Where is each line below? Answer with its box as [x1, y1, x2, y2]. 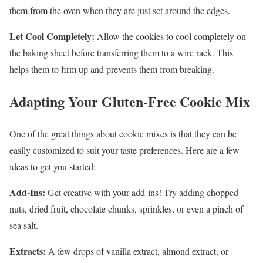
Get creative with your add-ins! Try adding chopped [45, 186, 238, 198]
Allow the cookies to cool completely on [95, 29, 246, 42]
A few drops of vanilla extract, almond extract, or [46, 244, 228, 257]
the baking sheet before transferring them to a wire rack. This [9, 46, 233, 59]
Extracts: [9, 244, 46, 258]
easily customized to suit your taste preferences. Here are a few [9, 143, 240, 156]
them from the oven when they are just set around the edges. [9, 4, 230, 16]
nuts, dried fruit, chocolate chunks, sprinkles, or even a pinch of [9, 202, 243, 215]
